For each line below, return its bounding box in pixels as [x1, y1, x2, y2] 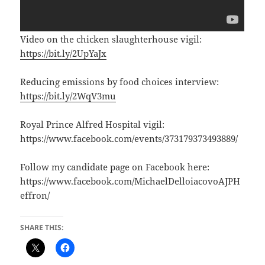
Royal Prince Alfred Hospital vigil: [20, 118, 165, 130]
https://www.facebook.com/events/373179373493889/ [20, 132, 238, 144]
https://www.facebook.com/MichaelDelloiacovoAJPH [20, 174, 241, 187]
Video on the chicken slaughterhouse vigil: [20, 33, 202, 45]
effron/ [20, 189, 50, 201]
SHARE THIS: [20, 222, 64, 232]
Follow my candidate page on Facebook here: [20, 160, 210, 173]
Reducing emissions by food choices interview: [20, 75, 219, 88]
